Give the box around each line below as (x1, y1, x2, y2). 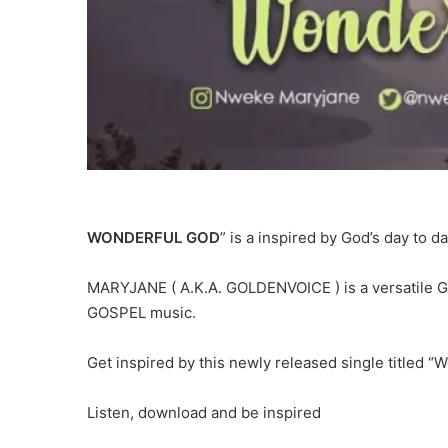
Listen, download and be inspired (87, 403, 321, 423)
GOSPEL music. (87, 303, 196, 323)
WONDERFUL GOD (87, 228, 220, 248)
